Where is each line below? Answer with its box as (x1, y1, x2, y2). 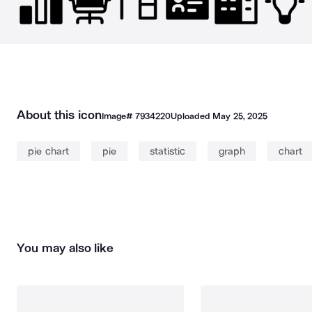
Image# (101, 111, 135, 121)
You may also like (17, 240, 114, 256)
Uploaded (170, 111, 213, 121)
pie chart (28, 145, 69, 157)
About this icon (17, 107, 102, 123)
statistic (149, 145, 185, 157)
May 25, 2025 (212, 111, 267, 121)
